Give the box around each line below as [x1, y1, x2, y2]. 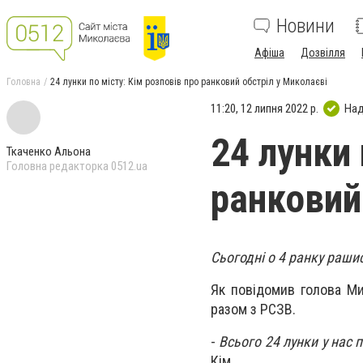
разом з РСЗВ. [211, 301, 296, 318]
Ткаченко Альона [6, 144, 91, 159]
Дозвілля [301, 46, 345, 59]
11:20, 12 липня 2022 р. [211, 100, 318, 116]
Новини [276, 15, 335, 37]
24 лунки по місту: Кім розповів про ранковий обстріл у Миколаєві [50, 76, 327, 88]
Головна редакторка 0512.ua [6, 159, 147, 173]
